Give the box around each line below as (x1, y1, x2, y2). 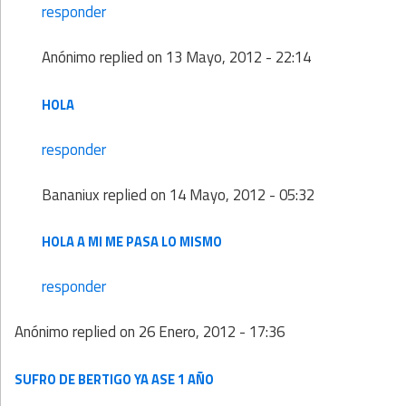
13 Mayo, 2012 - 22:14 (166, 45, 311, 70)
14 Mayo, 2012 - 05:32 (169, 182, 314, 207)
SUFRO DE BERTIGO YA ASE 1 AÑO (14, 368, 214, 390)
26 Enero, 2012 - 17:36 (139, 320, 285, 344)
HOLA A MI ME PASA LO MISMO (42, 231, 222, 253)
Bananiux (42, 182, 100, 207)
